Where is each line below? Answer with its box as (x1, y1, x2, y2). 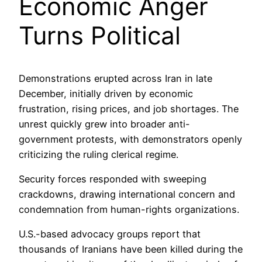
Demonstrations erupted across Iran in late (19, 72, 212, 84)
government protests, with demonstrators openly (19, 133, 242, 145)
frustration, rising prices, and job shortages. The (19, 102, 239, 115)
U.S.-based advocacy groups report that (19, 228, 201, 240)
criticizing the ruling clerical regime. (19, 148, 178, 160)
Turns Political (19, 20, 181, 50)
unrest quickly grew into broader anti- (19, 118, 190, 130)
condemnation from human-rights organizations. (19, 204, 239, 216)
